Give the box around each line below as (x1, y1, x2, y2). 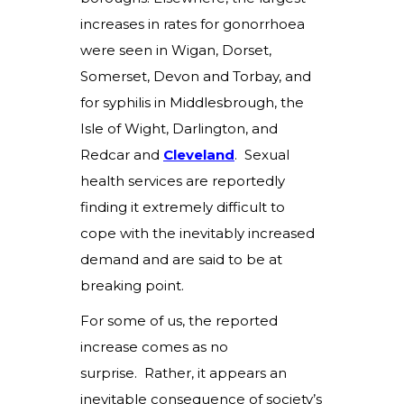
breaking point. (80, 277, 184, 294)
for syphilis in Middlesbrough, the (80, 94, 304, 111)
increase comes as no (80, 338, 228, 355)
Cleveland (163, 146, 234, 163)
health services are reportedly (80, 172, 285, 189)
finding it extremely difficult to (80, 198, 285, 216)
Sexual (244, 146, 289, 163)
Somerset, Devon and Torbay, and (80, 68, 311, 85)
